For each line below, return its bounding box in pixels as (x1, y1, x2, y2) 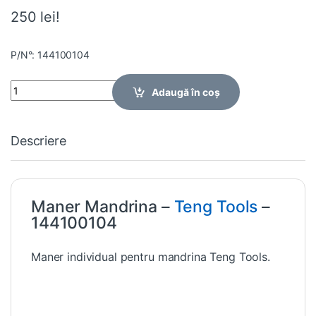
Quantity (10, 79, 51, 92)
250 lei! (11, 8, 60, 25)
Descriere (11, 133, 66, 148)
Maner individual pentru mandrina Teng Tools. (31, 249, 270, 264)
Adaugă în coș (152, 85, 221, 98)
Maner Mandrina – (31, 196, 174, 217)
